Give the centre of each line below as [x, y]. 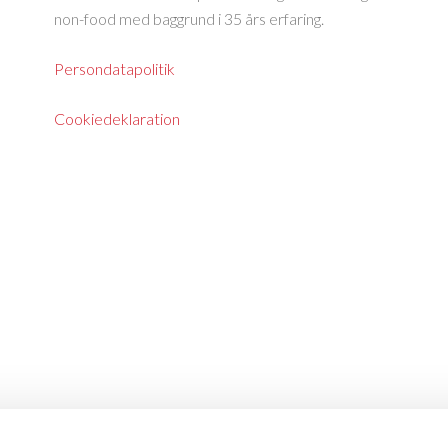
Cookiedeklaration [117, 118]
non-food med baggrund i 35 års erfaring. [189, 18]
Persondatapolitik [114, 68]
